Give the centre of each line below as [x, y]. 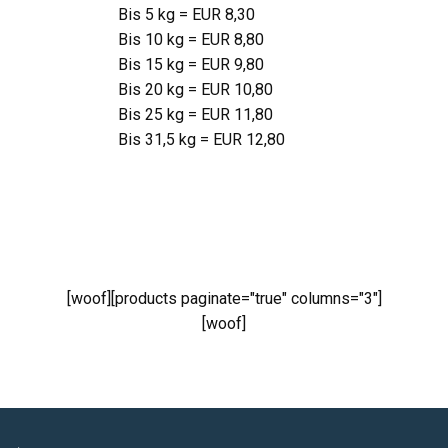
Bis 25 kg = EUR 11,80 [197, 114]
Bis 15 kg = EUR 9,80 [192, 64]
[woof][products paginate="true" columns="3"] [224, 298]
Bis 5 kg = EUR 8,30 [188, 14]
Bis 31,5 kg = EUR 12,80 [201, 139]
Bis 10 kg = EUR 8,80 [192, 39]
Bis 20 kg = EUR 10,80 [197, 89]
